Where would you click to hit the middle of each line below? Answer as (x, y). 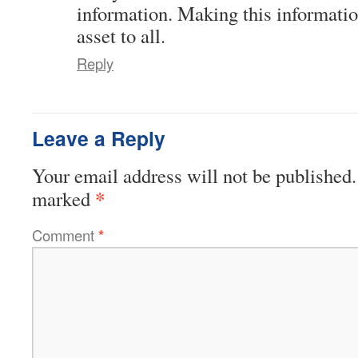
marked (64, 198)
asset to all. (121, 35)
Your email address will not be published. (194, 175)
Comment (65, 235)
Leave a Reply (99, 138)
